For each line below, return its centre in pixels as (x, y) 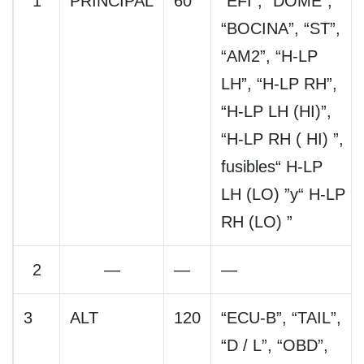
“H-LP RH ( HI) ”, (282, 139)
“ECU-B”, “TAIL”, (281, 318)
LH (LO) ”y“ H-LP (283, 195)
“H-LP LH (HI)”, (276, 112)
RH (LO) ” (257, 222)
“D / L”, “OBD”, (275, 346)
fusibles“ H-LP (272, 167)
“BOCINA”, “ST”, (281, 29)
